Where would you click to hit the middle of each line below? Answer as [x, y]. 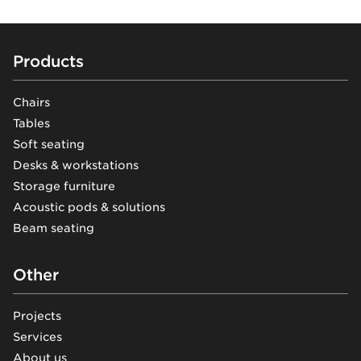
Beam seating [54, 228]
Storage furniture [64, 187]
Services [37, 337]
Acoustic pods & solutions [89, 207]
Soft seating [49, 145]
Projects [37, 316]
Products [48, 62]
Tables [31, 124]
